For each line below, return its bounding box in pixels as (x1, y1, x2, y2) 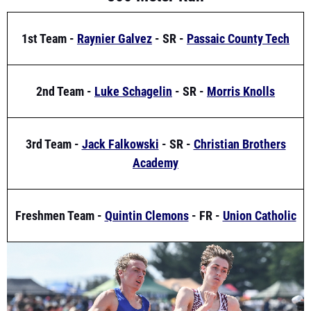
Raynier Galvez (77, 3, 152, 18)
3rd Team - (25, 108, 82, 124)
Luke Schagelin (94, 56, 172, 71)
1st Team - (22, 3, 77, 18)
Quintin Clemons (104, 180, 189, 195)
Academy (133, 127, 178, 142)
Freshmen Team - (15, 180, 105, 195)
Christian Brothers (193, 108, 286, 124)
